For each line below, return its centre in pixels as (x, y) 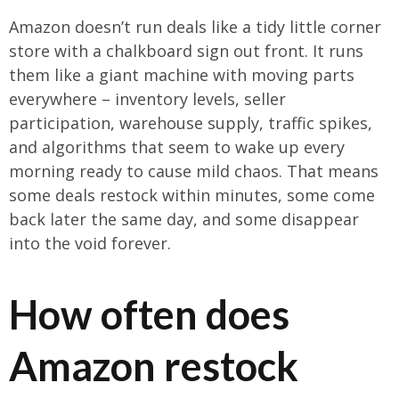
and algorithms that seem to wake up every (177, 147)
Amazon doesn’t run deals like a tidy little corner (195, 27)
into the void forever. (90, 243)
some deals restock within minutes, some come (192, 195)
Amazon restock (154, 366)
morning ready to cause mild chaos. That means (194, 171)
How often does (149, 315)
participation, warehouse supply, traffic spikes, (191, 123)
